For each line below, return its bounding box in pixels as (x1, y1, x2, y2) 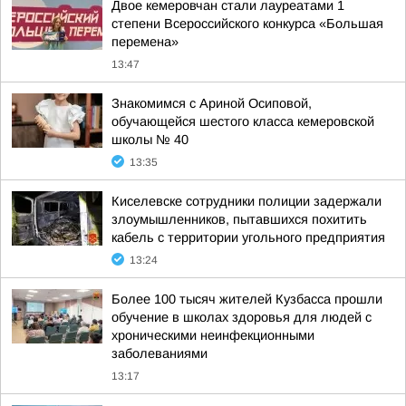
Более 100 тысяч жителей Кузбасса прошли (111, 292, 382, 306)
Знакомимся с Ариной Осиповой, (111, 96, 312, 111)
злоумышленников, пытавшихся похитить (111, 212, 367, 227)
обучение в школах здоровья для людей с (111, 310, 372, 324)
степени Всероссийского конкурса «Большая (111, 16, 383, 31)
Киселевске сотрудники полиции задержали (111, 194, 382, 208)
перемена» (111, 34, 179, 49)
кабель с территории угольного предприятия (111, 230, 385, 245)
